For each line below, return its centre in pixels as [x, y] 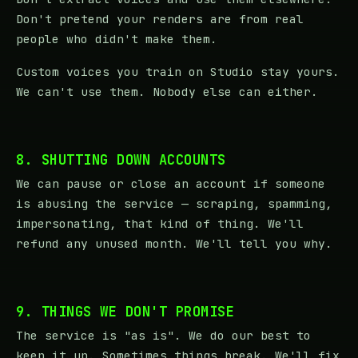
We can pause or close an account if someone [171, 183]
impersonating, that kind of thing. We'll [160, 223]
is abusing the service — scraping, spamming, [174, 203]
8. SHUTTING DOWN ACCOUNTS [121, 159]
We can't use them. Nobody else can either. [167, 91]
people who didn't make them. [117, 38]
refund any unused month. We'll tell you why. [174, 243]
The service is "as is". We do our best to [163, 335]
